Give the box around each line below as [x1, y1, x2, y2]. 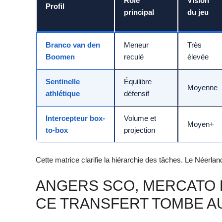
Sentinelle [46, 77, 80, 86]
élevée [187, 53, 209, 61]
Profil [46, 2, 64, 11]
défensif [124, 89, 149, 98]
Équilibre [124, 77, 152, 86]
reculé [124, 53, 144, 61]
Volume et [124, 114, 156, 123]
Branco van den [46, 41, 100, 50]
